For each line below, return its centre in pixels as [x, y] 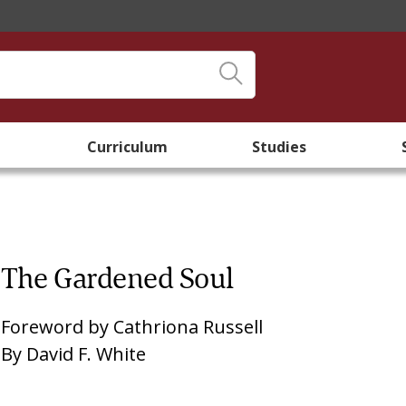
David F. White [87, 354]
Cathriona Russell [188, 327]
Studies [279, 147]
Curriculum [127, 147]
